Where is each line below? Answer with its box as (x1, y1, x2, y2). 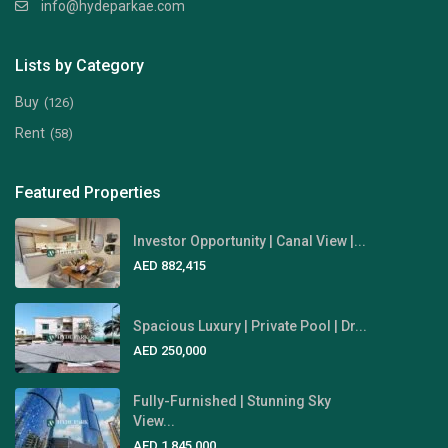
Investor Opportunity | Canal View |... (133, 232, 367, 249)
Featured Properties (15, 183, 162, 203)
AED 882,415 (133, 257, 207, 273)
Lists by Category (15, 56, 145, 76)
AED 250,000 (133, 342, 207, 358)
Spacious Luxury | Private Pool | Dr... (133, 317, 368, 334)
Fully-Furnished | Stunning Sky (133, 392, 332, 409)
